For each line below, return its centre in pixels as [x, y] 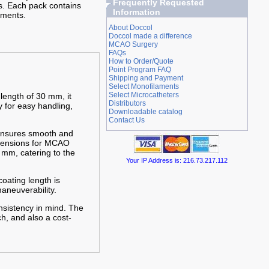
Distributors [127, 103]
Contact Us [126, 120]
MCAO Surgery [133, 44]
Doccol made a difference [150, 36]
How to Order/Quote [141, 61]
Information [136, 12]
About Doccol [130, 28]
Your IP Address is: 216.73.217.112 [177, 160]
